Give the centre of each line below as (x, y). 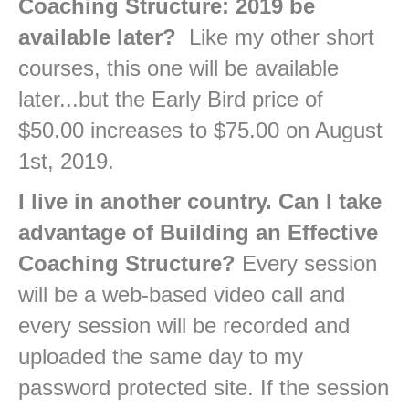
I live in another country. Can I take (200, 202)
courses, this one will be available (178, 68)
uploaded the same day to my (161, 357)
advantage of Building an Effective (198, 233)
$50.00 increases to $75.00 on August (200, 131)
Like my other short (275, 37)
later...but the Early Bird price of (171, 100)
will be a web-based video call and (182, 295)
